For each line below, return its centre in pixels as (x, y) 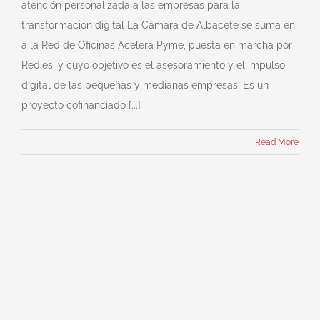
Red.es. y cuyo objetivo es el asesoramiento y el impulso (153, 65)
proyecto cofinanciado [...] (81, 105)
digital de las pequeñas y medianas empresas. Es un (145, 85)
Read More (277, 142)
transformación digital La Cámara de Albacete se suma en (158, 25)
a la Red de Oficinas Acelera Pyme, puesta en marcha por (157, 45)
